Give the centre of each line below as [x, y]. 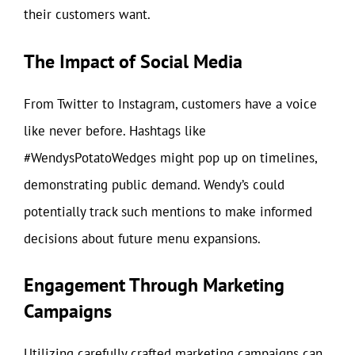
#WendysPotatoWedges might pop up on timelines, [170, 157]
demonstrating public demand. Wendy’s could [154, 184]
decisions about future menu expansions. [142, 238]
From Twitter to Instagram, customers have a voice [170, 103]
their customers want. [87, 14]
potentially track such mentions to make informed [168, 211]
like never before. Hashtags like [115, 130]
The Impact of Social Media [133, 61]
